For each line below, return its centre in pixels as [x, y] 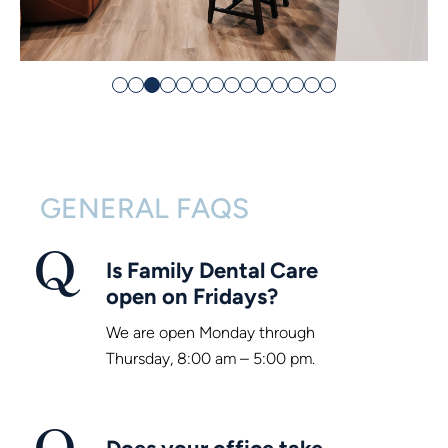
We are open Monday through [210, 332]
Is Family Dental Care [212, 269]
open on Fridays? [192, 295]
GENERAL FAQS [144, 207]
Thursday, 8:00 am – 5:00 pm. [210, 358]
